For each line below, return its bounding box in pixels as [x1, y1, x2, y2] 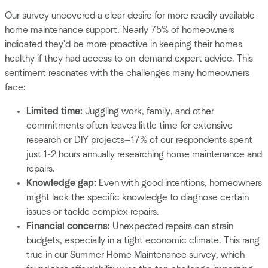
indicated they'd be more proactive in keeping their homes [5, 39, 242, 49]
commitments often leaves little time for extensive [26, 120, 233, 130]
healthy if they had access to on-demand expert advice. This [5, 53, 253, 63]
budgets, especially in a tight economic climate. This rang [26, 235, 260, 245]
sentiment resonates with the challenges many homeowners [5, 68, 249, 78]
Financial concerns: [26, 221, 110, 231]
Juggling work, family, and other [85, 106, 214, 116]
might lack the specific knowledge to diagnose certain [26, 192, 249, 202]
